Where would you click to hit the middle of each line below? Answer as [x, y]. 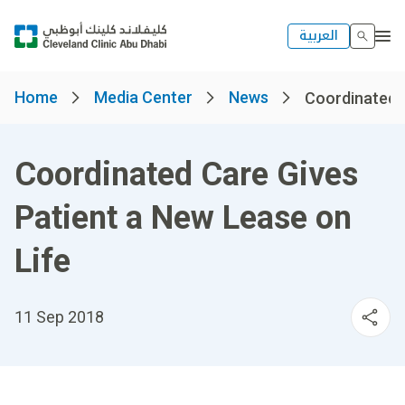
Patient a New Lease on [183, 218]
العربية [319, 35]
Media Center [143, 97]
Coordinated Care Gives [186, 174]
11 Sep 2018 [59, 317]
